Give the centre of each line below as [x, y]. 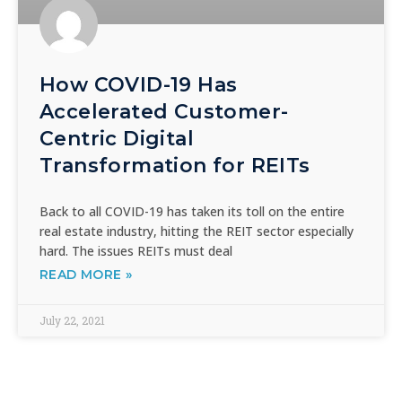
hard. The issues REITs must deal [136, 250]
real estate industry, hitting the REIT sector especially [197, 231]
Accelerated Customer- [164, 111]
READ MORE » [86, 274]
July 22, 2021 [72, 320]
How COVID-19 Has [139, 84]
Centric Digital [117, 138]
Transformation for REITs [175, 165]
